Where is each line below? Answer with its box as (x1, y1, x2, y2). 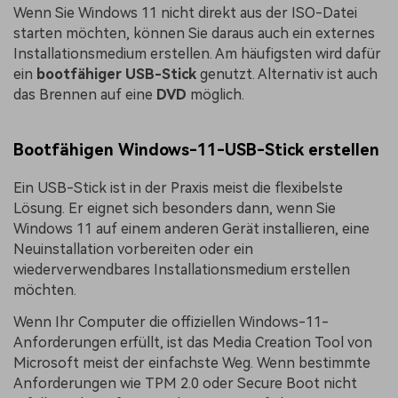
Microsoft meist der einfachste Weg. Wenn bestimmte (13, 354, 370, 371)
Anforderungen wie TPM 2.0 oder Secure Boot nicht (13, 374, 357, 392)
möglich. (187, 86, 244, 104)
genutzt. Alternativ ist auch (196, 66, 378, 84)
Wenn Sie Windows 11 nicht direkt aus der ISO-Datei (13, 4, 357, 22)
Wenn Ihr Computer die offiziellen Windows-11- (13, 313, 329, 330)
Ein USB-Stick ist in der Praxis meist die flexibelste (13, 179, 343, 197)
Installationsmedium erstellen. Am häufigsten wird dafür (13, 45, 381, 63)
